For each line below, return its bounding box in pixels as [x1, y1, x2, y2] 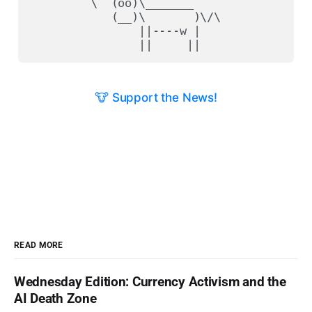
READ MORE [14, 240, 63, 251]
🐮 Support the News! [95, 90, 217, 104]
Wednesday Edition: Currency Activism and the [14, 274, 286, 290]
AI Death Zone [14, 290, 97, 307]
